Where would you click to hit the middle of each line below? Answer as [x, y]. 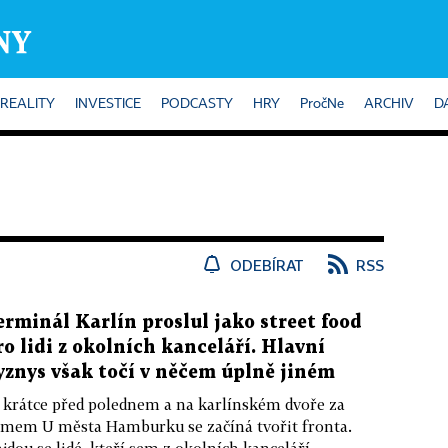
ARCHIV [389, 104]
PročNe [322, 104]
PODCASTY [197, 104]
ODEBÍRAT [267, 265]
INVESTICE [108, 104]
